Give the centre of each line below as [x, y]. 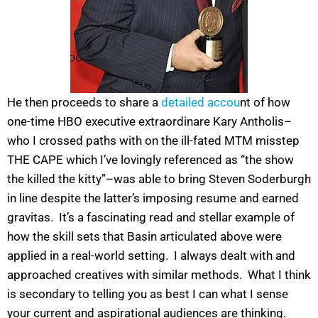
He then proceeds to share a [84, 102]
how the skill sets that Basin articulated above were [144, 236]
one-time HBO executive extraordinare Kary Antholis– [149, 121]
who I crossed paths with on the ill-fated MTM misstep [153, 140]
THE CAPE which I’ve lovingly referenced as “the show [150, 159]
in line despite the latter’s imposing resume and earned [153, 198]
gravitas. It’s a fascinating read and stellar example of [151, 217]
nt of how [265, 102]
